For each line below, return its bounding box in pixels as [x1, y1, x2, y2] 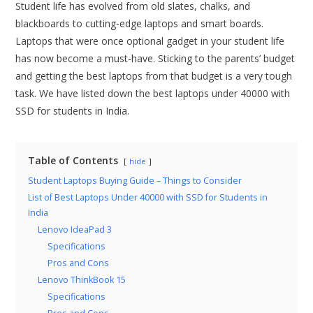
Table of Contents [28, 154, 119, 167]
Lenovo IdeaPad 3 [38, 224, 112, 235]
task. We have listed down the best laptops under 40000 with [15, 87, 291, 100]
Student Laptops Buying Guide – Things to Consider [28, 175, 242, 187]
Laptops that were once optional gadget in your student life [15, 34, 285, 48]
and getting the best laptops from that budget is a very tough [15, 69, 293, 82]
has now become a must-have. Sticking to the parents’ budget [15, 52, 296, 65]
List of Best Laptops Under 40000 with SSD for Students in [28, 191, 268, 203]
